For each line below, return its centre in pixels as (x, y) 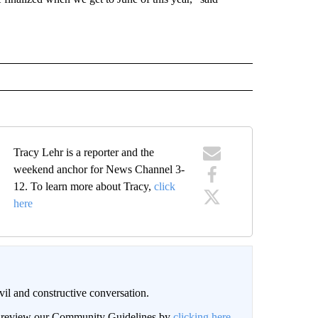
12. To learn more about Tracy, (84, 186)
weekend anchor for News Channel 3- (99, 169)
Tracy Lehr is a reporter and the (84, 152)
